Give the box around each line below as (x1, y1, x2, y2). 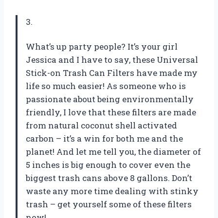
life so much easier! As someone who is (26, 80, 186, 91)
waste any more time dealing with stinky (26, 185, 199, 197)
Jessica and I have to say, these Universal (26, 54, 198, 65)
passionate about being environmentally (26, 93, 194, 105)
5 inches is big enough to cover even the (26, 159, 190, 170)
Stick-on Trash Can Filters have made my (26, 67, 198, 78)
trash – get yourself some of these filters (26, 198, 192, 210)
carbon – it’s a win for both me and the (26, 132, 183, 144)
